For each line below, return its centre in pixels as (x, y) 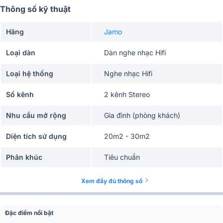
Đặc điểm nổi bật (29, 213)
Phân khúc (24, 157)
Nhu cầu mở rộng (36, 115)
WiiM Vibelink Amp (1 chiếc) (150, 199)
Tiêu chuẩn (122, 157)
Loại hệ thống (30, 73)
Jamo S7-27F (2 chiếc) (141, 178)
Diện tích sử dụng (36, 136)
